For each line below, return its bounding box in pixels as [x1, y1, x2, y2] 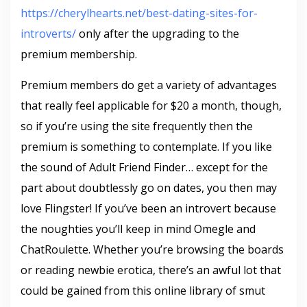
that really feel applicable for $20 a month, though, [21, 98, 282, 113]
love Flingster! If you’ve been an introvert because [21, 201, 276, 216]
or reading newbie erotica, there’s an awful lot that [21, 262, 281, 278]
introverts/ [21, 26, 76, 41]
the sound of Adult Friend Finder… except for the [21, 160, 268, 175]
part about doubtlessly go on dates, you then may [21, 180, 277, 195]
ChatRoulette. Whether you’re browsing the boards [21, 242, 284, 257]
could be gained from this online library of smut [21, 283, 265, 298]
